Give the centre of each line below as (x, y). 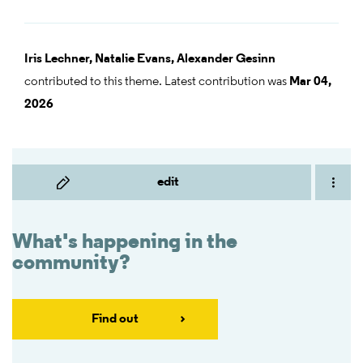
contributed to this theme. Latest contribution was (157, 82)
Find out (115, 320)
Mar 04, (310, 82)
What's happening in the (125, 243)
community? (71, 264)
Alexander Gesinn (226, 60)
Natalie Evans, (135, 60)
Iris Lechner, (58, 60)
